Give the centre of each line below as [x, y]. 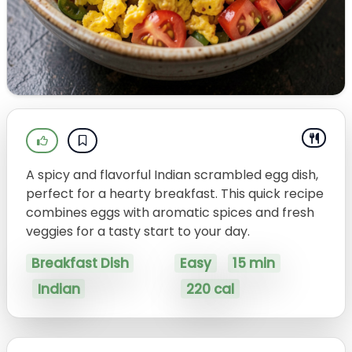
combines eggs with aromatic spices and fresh [170, 213]
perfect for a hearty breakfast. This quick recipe [175, 194]
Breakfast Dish [80, 264]
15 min [254, 264]
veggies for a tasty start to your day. [138, 231]
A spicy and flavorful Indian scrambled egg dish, [172, 175]
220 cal [210, 289]
